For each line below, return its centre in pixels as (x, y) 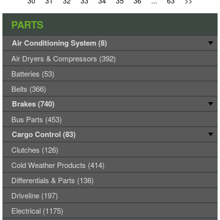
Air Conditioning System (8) (59, 43)
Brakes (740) (33, 104)
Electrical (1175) (37, 210)
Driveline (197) (35, 195)
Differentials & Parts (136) (53, 180)
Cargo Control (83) (44, 134)
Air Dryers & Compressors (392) (64, 58)
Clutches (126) (35, 150)
